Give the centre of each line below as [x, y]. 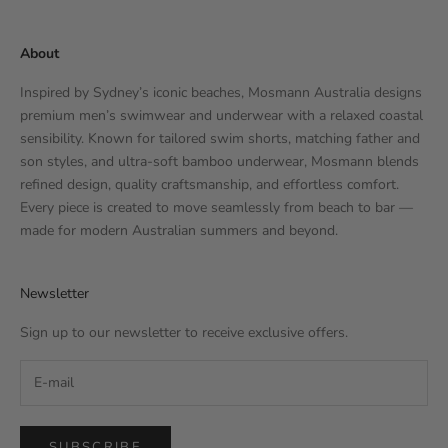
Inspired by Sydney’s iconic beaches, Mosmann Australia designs [221, 92]
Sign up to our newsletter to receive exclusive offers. [184, 332]
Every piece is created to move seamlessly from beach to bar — [216, 207]
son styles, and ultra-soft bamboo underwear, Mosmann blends [219, 161]
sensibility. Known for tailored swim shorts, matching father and [220, 138]
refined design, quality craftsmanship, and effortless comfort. [209, 184]
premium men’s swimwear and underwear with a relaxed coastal [221, 115]
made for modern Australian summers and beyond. [179, 230]
